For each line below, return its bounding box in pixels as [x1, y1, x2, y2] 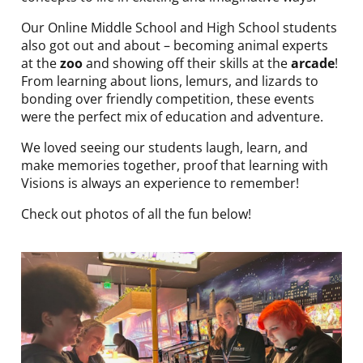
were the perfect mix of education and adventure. [21, 107, 323, 126]
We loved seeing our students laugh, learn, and [21, 138, 308, 156]
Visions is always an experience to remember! [21, 173, 299, 192]
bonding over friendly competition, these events [21, 89, 314, 108]
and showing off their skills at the [83, 53, 291, 72]
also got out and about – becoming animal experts [21, 36, 328, 54]
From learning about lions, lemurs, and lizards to [21, 71, 318, 90]
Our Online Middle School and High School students [21, 18, 337, 36]
